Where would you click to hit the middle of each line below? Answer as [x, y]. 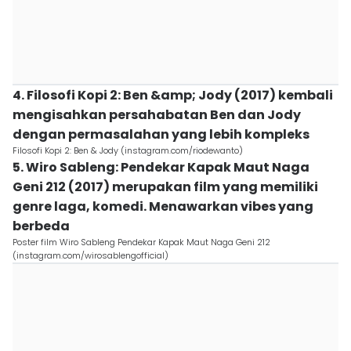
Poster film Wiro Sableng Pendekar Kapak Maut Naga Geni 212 [141, 242]
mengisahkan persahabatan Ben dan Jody [157, 115]
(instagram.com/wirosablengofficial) [90, 255]
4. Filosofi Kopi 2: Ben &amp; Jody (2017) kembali [173, 95]
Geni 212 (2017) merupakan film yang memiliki [165, 187]
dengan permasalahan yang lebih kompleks [161, 134]
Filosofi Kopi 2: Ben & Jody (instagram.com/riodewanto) [128, 150]
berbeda [41, 226]
